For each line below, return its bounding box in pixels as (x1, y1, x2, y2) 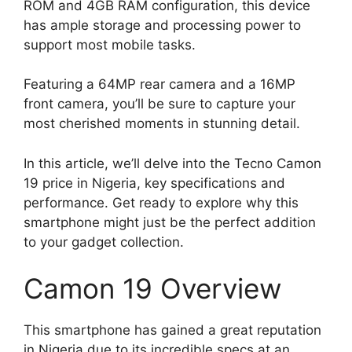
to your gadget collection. (24, 233, 184, 250)
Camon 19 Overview (24, 272, 281, 306)
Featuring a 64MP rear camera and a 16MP (24, 76, 295, 93)
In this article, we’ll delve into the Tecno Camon (24, 155, 321, 171)
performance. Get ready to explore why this (24, 194, 299, 211)
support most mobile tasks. (24, 36, 196, 53)
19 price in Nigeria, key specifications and (24, 174, 285, 191)
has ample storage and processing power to (24, 16, 301, 33)
